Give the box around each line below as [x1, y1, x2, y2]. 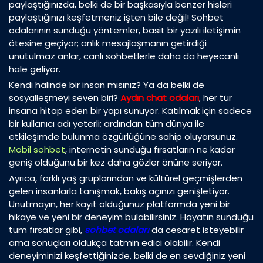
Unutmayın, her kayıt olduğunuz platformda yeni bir [9, 198, 230, 211]
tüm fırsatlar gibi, [9, 224, 85, 237]
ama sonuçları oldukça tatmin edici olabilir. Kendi [9, 237, 220, 249]
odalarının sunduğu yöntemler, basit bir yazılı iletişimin [9, 24, 241, 37]
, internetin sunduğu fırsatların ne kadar [65, 143, 235, 156]
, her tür [199, 92, 232, 104]
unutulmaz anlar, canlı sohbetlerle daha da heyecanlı [9, 50, 239, 63]
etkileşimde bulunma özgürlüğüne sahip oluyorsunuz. [9, 130, 238, 143]
